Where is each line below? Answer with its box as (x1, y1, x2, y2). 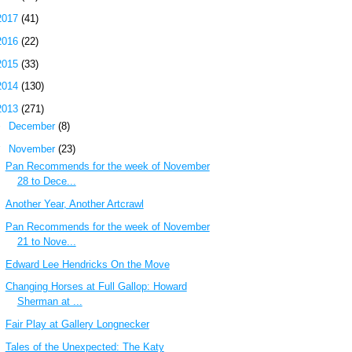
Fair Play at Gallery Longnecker (5, 318, 149, 331)
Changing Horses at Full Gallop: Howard (5, 280, 187, 293)
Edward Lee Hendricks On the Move (5, 258, 170, 270)
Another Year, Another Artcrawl (5, 198, 144, 211)
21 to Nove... (16, 235, 76, 247)
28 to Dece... (16, 175, 76, 188)
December (8, 120, 58, 133)
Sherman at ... (16, 295, 82, 308)
